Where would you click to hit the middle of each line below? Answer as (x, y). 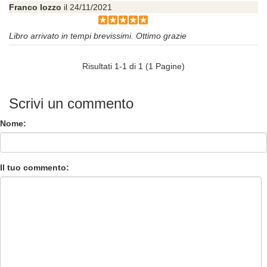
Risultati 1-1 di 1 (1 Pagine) (133, 66)
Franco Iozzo (35, 7)
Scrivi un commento (71, 104)
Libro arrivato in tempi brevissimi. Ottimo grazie (98, 36)
